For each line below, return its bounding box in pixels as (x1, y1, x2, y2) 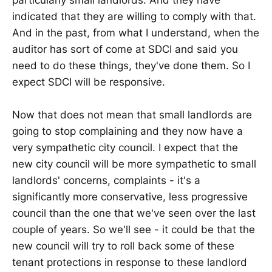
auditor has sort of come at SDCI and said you (12, 42, 238, 55)
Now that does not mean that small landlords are (12, 108, 252, 121)
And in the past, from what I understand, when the (12, 26, 259, 39)
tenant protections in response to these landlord (12, 256, 247, 268)
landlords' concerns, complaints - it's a (12, 174, 200, 186)
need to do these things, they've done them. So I (12, 59, 250, 72)
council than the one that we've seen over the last (12, 206, 256, 219)
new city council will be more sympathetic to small (12, 157, 256, 170)
